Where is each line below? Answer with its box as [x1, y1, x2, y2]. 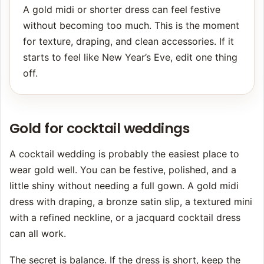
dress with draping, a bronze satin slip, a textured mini [9, 196, 252, 208]
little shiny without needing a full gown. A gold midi [9, 180, 239, 192]
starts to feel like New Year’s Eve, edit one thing [23, 51, 237, 64]
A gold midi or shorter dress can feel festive [23, 4, 220, 16]
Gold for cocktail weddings [9, 119, 189, 138]
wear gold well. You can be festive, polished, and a [9, 164, 236, 176]
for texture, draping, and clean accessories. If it [23, 35, 234, 48]
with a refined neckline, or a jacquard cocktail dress [9, 212, 240, 224]
